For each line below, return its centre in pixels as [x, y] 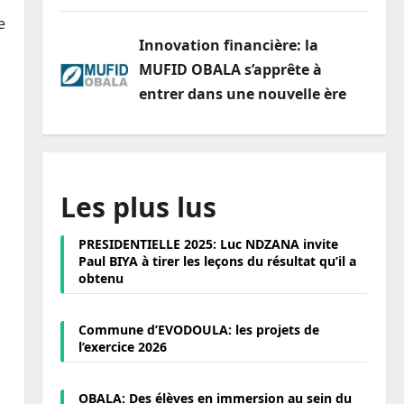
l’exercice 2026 [122, 346]
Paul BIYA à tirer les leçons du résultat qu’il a [217, 261]
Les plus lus [138, 207]
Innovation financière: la [228, 46]
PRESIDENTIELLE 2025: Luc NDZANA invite [208, 243]
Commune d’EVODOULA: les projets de [198, 329]
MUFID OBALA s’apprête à [230, 70]
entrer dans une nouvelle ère [242, 94]
